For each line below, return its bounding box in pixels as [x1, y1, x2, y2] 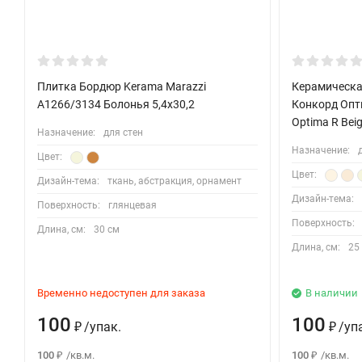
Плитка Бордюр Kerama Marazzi [37, 80, 206, 94]
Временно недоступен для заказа [37, 287, 205, 300]
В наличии [305, 287, 358, 300]
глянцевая [108, 200, 157, 212]
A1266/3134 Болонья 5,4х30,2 [37, 98, 195, 112]
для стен [103, 127, 143, 139]
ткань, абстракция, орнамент [107, 175, 242, 187]
